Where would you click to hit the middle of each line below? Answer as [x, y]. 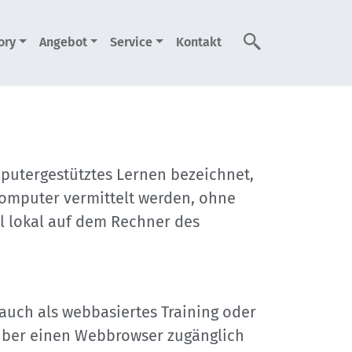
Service [132, 42]
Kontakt [199, 42]
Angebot [63, 42]
